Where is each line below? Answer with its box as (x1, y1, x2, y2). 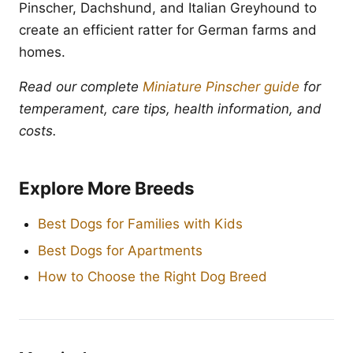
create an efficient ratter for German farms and (19, 22, 317, 38)
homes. (19, 44, 65, 60)
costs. (19, 123, 57, 139)
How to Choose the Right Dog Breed (38, 269, 267, 285)
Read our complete (19, 79, 143, 95)
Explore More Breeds (19, 177, 195, 199)
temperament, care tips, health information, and (19, 101, 321, 117)
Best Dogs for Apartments (38, 242, 203, 258)
